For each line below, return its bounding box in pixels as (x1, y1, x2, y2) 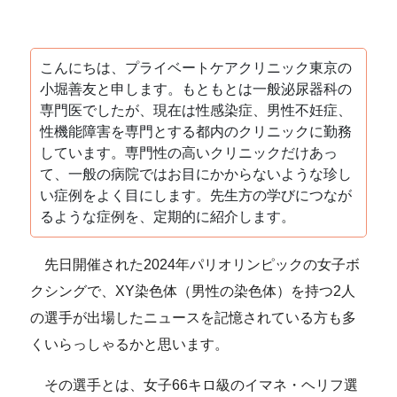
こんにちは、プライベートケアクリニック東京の (40, 59, 353, 75)
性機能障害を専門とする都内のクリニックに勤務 (40, 123, 353, 139)
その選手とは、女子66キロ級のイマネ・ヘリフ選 (30, 377, 359, 393)
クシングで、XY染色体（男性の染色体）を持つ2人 (30, 283, 356, 299)
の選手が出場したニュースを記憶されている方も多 (30, 309, 357, 325)
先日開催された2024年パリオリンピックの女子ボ (30, 256, 361, 272)
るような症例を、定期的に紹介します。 (40, 208, 296, 224)
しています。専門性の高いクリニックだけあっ (40, 144, 339, 160)
